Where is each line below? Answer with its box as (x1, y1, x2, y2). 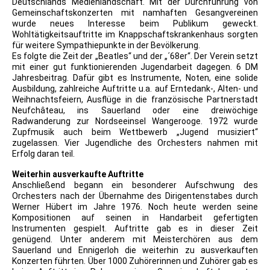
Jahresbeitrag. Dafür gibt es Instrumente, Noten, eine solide (12, 73, 258, 83)
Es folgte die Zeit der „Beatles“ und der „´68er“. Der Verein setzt (12, 51, 258, 61)
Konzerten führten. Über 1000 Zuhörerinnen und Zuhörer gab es (12, 256, 258, 266)
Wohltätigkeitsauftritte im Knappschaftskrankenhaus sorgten (12, 30, 258, 40)
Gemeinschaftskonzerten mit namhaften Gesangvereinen (12, 8, 258, 18)
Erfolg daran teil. (12, 149, 75, 159)
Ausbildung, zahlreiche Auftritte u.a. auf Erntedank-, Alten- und (12, 84, 258, 94)
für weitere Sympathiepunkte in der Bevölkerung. (12, 40, 200, 51)
